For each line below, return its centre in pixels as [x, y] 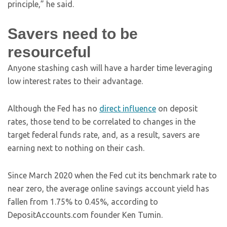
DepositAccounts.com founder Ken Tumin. [85, 215]
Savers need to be [73, 34]
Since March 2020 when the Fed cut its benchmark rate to [112, 175]
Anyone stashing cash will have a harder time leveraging [110, 68]
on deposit [177, 108]
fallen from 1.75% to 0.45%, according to [83, 202]
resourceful [49, 52]
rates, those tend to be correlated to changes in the [102, 122]
